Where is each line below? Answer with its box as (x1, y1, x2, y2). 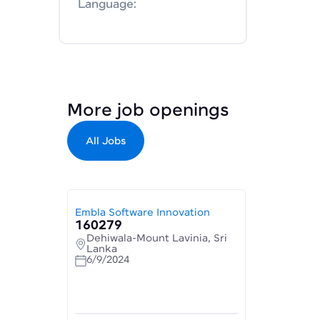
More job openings (67, 101, 229, 121)
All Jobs (86, 136, 126, 147)
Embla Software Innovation (75, 207, 210, 219)
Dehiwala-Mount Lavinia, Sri (86, 233, 227, 244)
